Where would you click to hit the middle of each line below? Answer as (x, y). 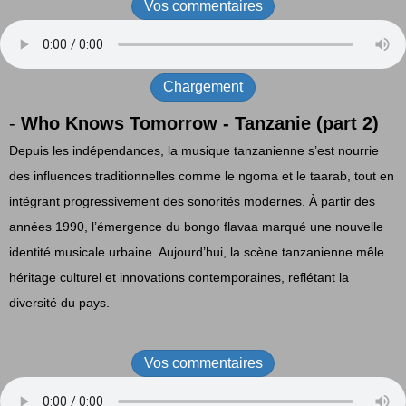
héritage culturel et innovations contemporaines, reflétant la (179, 277)
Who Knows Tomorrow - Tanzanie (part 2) (200, 123)
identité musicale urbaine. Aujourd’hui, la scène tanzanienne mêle (197, 251)
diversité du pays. (59, 302)
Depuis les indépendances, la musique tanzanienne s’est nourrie (194, 150)
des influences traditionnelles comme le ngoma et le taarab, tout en (202, 175)
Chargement (203, 87)
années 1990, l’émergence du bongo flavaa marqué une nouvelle (196, 226)
